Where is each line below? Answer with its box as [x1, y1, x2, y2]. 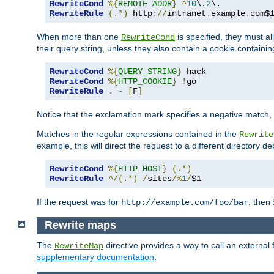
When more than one [37, 31, 121, 42]
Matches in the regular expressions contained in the [37, 128, 239, 139]
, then [248, 196, 273, 207]
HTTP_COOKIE [118, 76, 172, 86]
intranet [167, 8, 206, 18]
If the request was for [37, 196, 121, 207]
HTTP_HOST [118, 163, 162, 174]
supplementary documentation [37, 251, 154, 262]
